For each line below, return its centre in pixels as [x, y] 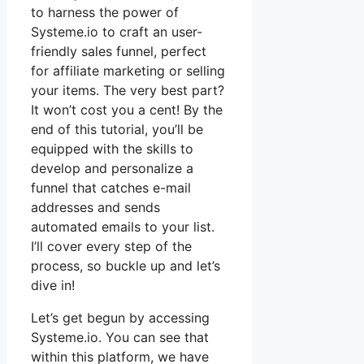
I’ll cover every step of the [111, 246]
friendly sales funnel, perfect [119, 51]
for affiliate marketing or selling [128, 70]
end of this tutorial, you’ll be [117, 129]
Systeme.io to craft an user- [117, 31]
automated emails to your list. [123, 226]
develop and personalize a [112, 168]
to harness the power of [105, 12]
